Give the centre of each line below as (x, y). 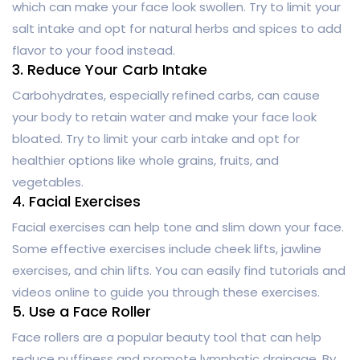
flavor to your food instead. (94, 50)
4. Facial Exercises (76, 201)
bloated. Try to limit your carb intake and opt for (156, 138)
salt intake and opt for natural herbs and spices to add (177, 28)
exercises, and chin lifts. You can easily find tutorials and (179, 270)
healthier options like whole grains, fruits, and (145, 160)
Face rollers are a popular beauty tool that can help (167, 337)
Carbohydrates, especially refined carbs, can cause (166, 95)
